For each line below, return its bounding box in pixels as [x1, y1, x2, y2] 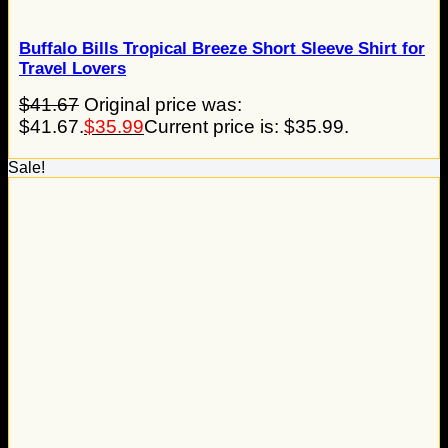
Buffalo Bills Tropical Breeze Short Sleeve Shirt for [19, 39, 425, 59]
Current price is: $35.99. [144, 116, 349, 138]
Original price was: [84, 94, 242, 116]
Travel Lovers [19, 59, 126, 79]
